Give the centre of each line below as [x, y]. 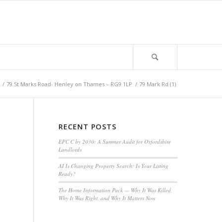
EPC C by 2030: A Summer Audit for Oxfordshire [114, 141]
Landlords [70, 149]
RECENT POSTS [87, 127]
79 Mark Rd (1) [157, 84]
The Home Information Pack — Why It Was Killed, [115, 190]
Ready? [67, 174]
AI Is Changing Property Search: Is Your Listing [113, 166]
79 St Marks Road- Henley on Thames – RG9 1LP [69, 84]
